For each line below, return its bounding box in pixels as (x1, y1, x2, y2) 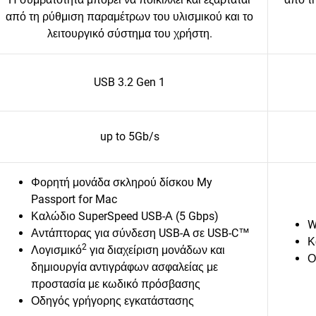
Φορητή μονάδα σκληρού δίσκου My (31, 176, 212, 189)
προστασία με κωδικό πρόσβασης (31, 277, 200, 291)
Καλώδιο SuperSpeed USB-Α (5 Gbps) (31, 209, 221, 223)
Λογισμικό (31, 243, 82, 257)
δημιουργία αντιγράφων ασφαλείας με (31, 260, 218, 274)
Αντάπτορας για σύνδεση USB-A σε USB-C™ (31, 226, 250, 240)
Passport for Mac (31, 193, 117, 206)
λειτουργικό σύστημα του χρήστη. (47, 27, 212, 40)
